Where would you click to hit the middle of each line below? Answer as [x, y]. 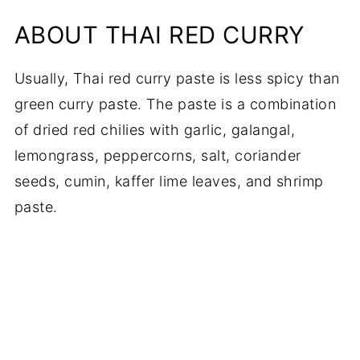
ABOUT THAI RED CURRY [159, 35]
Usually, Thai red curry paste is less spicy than [177, 79]
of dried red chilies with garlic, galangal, [155, 130]
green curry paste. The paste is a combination [175, 104]
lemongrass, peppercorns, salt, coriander [157, 156]
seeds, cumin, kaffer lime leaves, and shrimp [169, 182]
